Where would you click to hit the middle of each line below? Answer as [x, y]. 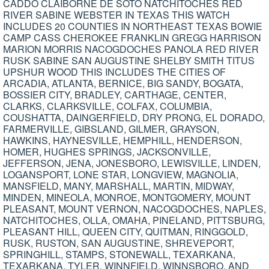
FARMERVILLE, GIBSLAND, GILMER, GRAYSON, [111, 129]
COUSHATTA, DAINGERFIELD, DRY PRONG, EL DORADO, [134, 118]
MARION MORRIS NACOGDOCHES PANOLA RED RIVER [131, 49]
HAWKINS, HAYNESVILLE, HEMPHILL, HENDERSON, [122, 141]
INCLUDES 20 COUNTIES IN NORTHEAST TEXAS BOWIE [133, 26]
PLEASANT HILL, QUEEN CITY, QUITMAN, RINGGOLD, [125, 232]
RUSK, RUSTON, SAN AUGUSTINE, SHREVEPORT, [119, 243]
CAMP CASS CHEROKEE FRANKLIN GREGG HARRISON [132, 38]
